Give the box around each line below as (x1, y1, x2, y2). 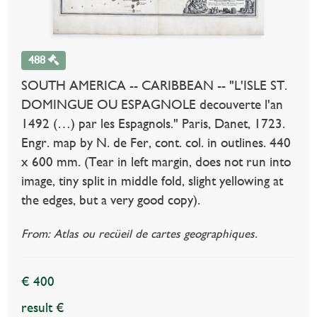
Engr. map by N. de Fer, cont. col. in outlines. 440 (21, 135, 291, 150)
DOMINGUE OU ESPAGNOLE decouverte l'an (21, 97, 283, 112)
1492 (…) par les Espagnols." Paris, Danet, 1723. (21, 116, 285, 131)
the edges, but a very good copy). (21, 192, 200, 207)
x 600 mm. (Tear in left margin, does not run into (21, 154, 291, 169)
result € (21, 300, 64, 315)
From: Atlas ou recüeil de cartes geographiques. (21, 226, 258, 241)
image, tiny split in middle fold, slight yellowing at (21, 173, 283, 188)
